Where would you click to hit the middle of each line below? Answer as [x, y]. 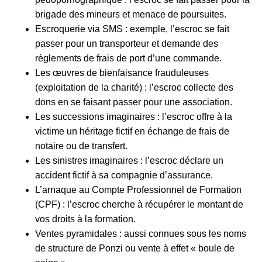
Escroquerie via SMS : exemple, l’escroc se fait [132, 29]
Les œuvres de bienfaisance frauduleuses [122, 73]
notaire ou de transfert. [81, 146]
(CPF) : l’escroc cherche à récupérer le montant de [139, 204]
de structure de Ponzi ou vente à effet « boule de [135, 248]
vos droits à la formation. [85, 219]
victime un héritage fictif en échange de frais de [132, 131]
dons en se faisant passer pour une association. [134, 102]
